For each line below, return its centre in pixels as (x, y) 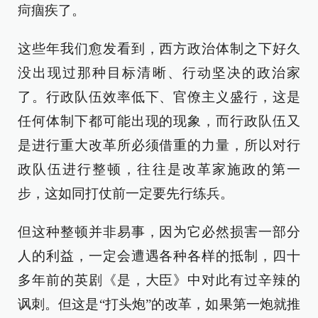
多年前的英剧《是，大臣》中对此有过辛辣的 (159, 280)
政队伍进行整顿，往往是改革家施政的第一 (159, 169)
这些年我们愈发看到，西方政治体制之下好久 (159, 49)
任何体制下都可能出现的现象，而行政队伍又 (159, 121)
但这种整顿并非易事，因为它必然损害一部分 (159, 232)
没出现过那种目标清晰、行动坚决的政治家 (159, 73)
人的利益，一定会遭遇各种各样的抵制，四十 (159, 256)
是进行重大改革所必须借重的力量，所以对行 (159, 145)
